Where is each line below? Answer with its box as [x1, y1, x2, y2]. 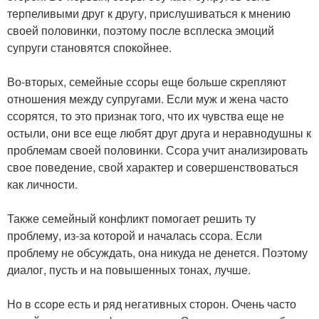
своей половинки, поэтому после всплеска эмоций [7, 21, 274, 38]
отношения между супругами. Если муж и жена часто [7, 90, 288, 107]
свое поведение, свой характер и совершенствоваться [7, 158, 298, 175]
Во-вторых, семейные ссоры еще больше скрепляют [7, 73, 286, 90]
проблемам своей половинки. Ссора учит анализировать [7, 141, 308, 158]
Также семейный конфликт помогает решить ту [7, 209, 256, 226]
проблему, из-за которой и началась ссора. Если [7, 226, 262, 244]
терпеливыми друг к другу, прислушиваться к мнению [7, 4, 291, 21]
